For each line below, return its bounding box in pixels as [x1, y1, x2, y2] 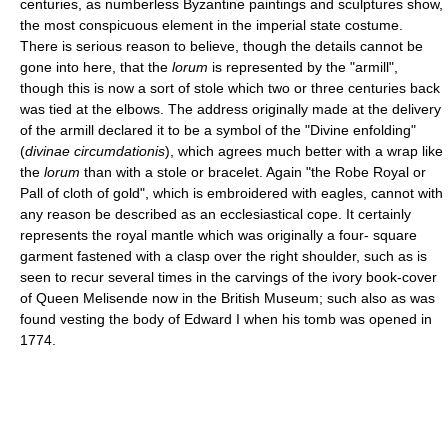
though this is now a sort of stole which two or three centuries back [20, 79, 440, 96]
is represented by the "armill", [208, 58, 398, 75]
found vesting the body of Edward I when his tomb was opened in [20, 310, 432, 327]
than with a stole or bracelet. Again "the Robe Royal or [80, 163, 426, 180]
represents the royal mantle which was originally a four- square [20, 226, 417, 243]
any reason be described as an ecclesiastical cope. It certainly [20, 205, 411, 222]
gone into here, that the [20, 58, 172, 75]
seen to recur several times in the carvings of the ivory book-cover [20, 268, 437, 285]
